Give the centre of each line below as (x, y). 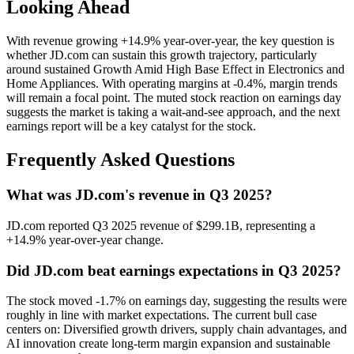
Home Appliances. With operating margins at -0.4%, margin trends (172, 84)
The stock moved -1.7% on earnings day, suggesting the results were (177, 301)
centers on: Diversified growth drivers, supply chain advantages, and (177, 330)
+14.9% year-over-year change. (85, 239)
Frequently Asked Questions (121, 160)
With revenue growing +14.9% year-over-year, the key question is (170, 41)
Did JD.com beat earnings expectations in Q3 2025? (174, 270)
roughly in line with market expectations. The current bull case (162, 315)
